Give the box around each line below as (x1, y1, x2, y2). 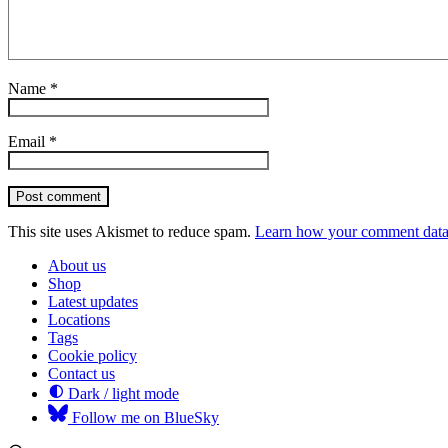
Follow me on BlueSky (68, 409, 219, 427)
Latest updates (48, 293, 138, 311)
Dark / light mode (64, 385, 179, 403)
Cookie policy (48, 347, 137, 365)
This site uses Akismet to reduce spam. (8, 223, 255, 241)
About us (48, 257, 106, 275)
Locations (48, 311, 110, 329)
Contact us (48, 365, 115, 383)
